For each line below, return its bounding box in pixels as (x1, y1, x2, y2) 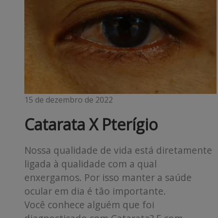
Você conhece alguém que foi (24, 198, 154, 212)
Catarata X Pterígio (24, 114, 158, 135)
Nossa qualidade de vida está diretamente (24, 144, 212, 157)
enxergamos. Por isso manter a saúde (24, 171, 192, 184)
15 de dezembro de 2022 (24, 94, 113, 106)
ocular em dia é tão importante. (24, 184, 166, 198)
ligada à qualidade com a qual (24, 157, 157, 171)
